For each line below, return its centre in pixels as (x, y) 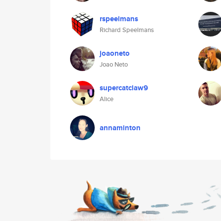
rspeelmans (119, 19)
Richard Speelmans (127, 30)
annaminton (120, 128)
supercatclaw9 (124, 88)
